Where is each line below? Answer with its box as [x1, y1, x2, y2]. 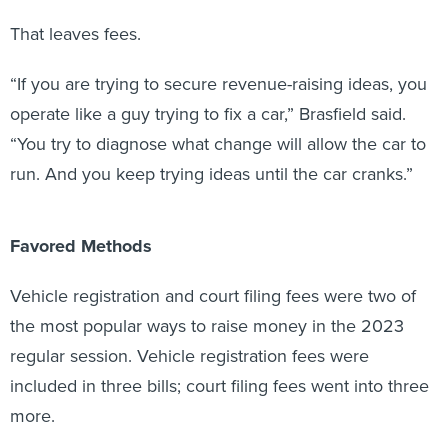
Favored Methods [10, 233, 152, 260]
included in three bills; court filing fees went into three [10, 373, 429, 399]
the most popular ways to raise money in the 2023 [10, 313, 404, 339]
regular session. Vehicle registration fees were [10, 343, 369, 369]
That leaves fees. [10, 21, 141, 47]
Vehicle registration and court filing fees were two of [10, 283, 416, 309]
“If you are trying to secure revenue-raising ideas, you [10, 71, 427, 97]
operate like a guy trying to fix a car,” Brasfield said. [10, 101, 406, 127]
